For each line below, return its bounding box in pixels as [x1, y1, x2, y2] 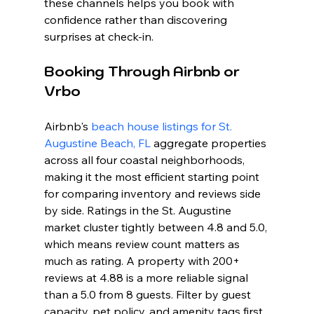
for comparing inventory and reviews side [43, 186, 264, 201]
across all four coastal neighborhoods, [43, 153, 247, 168]
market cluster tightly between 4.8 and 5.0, [43, 220, 270, 235]
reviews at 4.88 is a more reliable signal [43, 271, 251, 285]
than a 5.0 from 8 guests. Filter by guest [43, 287, 254, 302]
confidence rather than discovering [43, 13, 230, 27]
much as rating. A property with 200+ [43, 254, 243, 268]
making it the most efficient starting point [43, 170, 262, 184]
